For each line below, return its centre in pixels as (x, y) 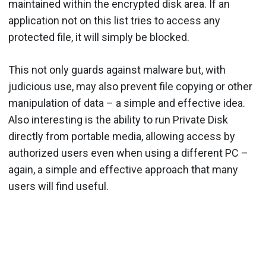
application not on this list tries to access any (114, 20)
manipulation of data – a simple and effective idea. (127, 103)
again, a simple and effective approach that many (123, 169)
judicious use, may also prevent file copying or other (130, 86)
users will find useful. (58, 186)
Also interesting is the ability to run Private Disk (118, 119)
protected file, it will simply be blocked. (99, 37)
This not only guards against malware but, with (117, 69)
